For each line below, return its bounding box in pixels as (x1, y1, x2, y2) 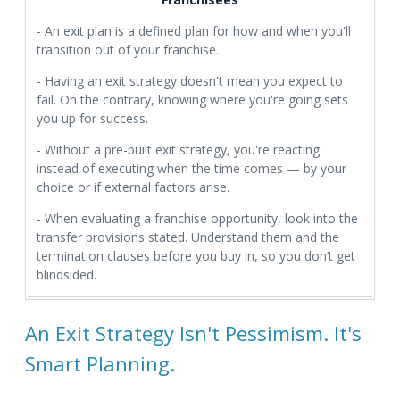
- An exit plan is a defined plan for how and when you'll (37, 22, 351, 40)
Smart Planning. (25, 350, 175, 378)
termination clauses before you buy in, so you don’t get (37, 247, 355, 265)
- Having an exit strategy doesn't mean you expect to (37, 72, 343, 90)
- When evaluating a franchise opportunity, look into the (37, 210, 358, 228)
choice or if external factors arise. (37, 179, 229, 196)
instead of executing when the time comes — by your (37, 160, 346, 178)
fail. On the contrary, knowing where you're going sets (37, 91, 348, 109)
